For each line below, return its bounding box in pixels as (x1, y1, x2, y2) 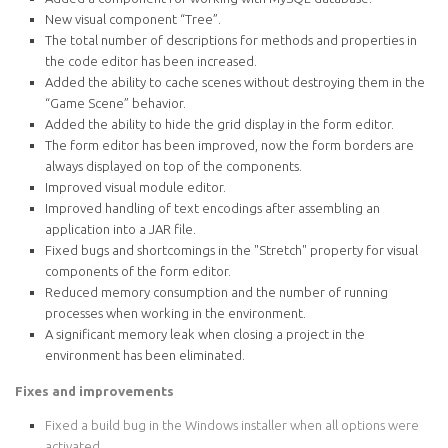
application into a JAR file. (45, 221, 196, 236)
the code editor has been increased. (45, 53, 257, 68)
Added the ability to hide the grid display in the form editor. (45, 116, 394, 131)
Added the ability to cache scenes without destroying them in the (45, 74, 425, 89)
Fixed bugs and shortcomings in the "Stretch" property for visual (45, 242, 418, 257)
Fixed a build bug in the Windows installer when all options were (45, 417, 419, 432)
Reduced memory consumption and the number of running (45, 284, 388, 299)
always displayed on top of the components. (45, 158, 302, 173)
